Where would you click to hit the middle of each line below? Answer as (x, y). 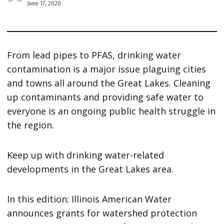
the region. (31, 125)
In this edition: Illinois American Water (89, 199)
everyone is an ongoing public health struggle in (111, 111)
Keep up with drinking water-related (86, 155)
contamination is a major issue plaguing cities (107, 69)
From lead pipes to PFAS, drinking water (94, 55)
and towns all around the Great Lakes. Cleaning (109, 83)
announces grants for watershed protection (102, 213)
